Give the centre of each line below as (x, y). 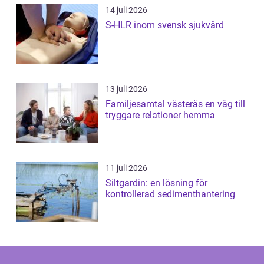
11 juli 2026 (126, 168)
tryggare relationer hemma (160, 115)
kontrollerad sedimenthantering (170, 194)
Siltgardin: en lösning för (156, 183)
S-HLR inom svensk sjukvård (165, 25)
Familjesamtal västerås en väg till (155, 104)
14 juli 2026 (126, 10)
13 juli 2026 (126, 89)
